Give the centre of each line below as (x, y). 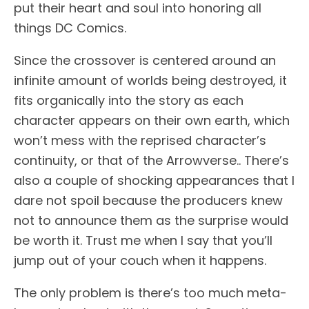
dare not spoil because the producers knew (148, 201)
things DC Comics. (70, 28)
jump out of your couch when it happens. (140, 261)
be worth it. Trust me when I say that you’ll (143, 241)
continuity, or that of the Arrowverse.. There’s (151, 161)
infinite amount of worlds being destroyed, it (150, 81)
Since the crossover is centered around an (145, 61)
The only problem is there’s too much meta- (150, 293)
